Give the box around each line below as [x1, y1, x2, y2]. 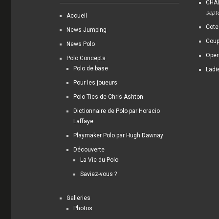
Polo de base [73, 65, 109, 72]
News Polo [66, 40, 95, 47]
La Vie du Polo [80, 156, 119, 163]
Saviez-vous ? [80, 170, 117, 177]
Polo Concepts [66, 54, 106, 62]
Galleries [66, 194, 91, 201]
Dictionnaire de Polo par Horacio [73, 107, 160, 114]
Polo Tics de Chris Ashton [73, 93, 144, 100]
